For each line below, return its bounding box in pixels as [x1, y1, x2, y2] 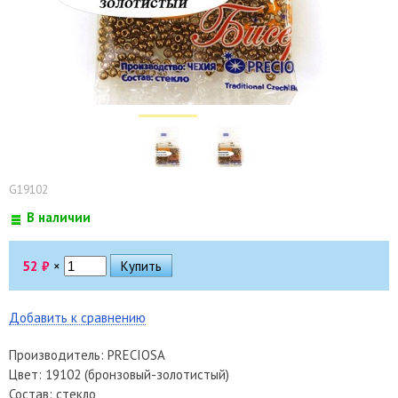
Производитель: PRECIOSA [9, 346, 165, 363]
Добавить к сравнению [9, 308, 146, 326]
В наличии [26, 208, 91, 226]
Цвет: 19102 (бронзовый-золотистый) [9, 365, 229, 383]
